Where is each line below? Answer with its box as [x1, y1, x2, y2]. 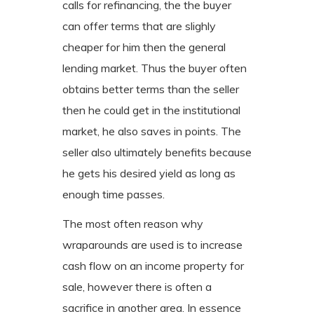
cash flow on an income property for [62, 258, 244, 273]
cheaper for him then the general [62, 39, 226, 54]
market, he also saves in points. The [62, 123, 241, 138]
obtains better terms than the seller [62, 81, 239, 96]
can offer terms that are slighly [62, 18, 216, 33]
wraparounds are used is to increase [62, 237, 243, 252]
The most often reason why [62, 216, 203, 231]
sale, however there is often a [62, 279, 212, 294]
